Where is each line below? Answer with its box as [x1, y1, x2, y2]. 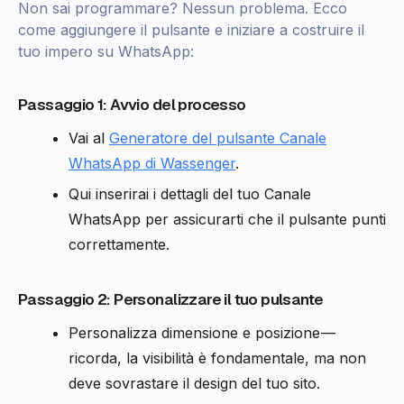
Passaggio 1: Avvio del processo [18, 95, 246, 115]
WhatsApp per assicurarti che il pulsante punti [69, 210, 386, 229]
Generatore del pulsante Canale [109, 129, 326, 148]
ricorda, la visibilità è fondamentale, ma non [69, 349, 366, 368]
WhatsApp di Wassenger [69, 154, 235, 173]
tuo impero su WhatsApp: [18, 42, 194, 61]
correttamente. [69, 235, 170, 254]
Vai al [69, 129, 109, 148]
